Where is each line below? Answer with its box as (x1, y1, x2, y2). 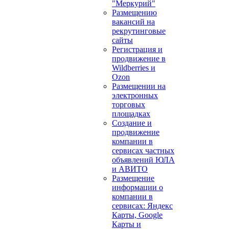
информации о (112, 183, 163, 192)
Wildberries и (112, 63, 155, 72)
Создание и (112, 119, 152, 127)
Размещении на (112, 82, 166, 90)
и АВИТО (112, 165, 148, 173)
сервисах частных (112, 146, 174, 155)
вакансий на (112, 17, 155, 26)
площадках (112, 109, 150, 118)
